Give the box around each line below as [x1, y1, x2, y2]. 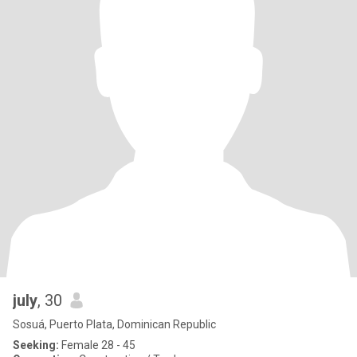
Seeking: [13, 339, 59, 351]
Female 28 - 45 [59, 339, 135, 351]
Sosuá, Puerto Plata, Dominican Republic [13, 318, 216, 331]
